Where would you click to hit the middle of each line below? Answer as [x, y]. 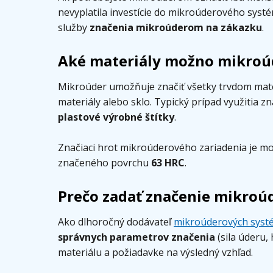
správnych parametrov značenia [136, 237]
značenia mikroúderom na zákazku [176, 28]
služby [74, 28]
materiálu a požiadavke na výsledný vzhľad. [155, 252]
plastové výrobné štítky [116, 117]
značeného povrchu [105, 162]
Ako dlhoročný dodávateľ [116, 222]
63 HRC [168, 162]
